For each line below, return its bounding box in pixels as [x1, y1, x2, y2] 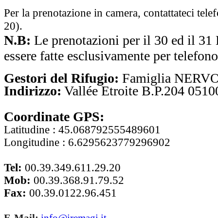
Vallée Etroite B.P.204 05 [64, 83, 201, 99]
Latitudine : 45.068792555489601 [4, 123, 161, 136]
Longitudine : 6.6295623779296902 [4, 136, 170, 149]
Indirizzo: [4, 83, 61, 99]
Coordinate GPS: [4, 109, 108, 125]
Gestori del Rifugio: [4, 71, 122, 86]
